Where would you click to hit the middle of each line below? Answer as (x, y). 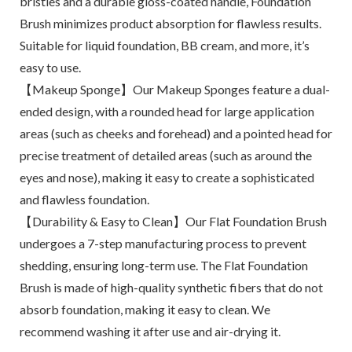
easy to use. (50, 67)
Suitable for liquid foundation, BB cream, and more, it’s (164, 45)
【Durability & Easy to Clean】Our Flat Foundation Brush (173, 221)
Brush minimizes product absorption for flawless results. (170, 23)
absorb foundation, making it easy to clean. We (145, 309)
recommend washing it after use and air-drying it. (150, 331)
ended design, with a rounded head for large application (167, 111)
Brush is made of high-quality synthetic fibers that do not (171, 287)
